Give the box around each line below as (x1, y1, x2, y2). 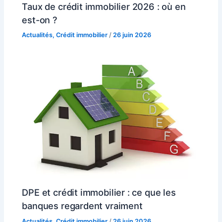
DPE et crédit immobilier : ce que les (22, 187, 176, 198)
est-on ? (22, 14, 57, 25)
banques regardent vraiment (22, 200, 143, 212)
